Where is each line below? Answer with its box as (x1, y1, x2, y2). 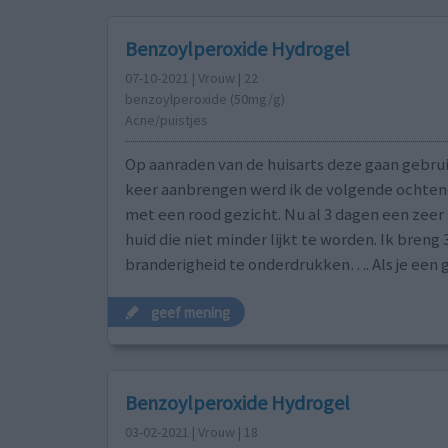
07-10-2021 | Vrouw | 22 (124, 69, 258, 88)
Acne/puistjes (124, 111, 208, 130)
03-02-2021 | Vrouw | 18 (124, 423, 258, 442)
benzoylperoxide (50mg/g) (124, 90, 285, 109)
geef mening (151, 302, 231, 322)
